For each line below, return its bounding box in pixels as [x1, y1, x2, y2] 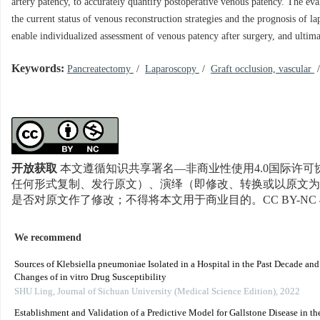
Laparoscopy [145, 64, 199, 75]
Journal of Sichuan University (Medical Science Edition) [57, 286, 276, 298]
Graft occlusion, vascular [211, 64, 314, 75]
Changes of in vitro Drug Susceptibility [14, 272, 166, 284]
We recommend [14, 232, 81, 244]
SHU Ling [14, 286, 53, 298]
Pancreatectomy [67, 64, 134, 75]
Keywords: [11, 62, 64, 76]
